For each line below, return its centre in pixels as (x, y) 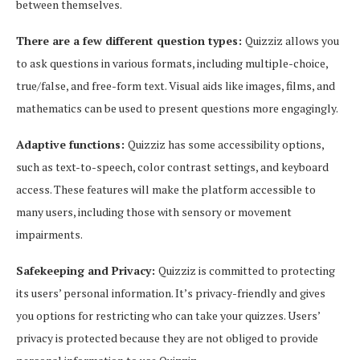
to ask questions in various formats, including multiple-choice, (172, 63)
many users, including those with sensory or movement (154, 212)
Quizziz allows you (292, 41)
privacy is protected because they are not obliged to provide (167, 338)
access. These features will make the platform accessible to (166, 190)
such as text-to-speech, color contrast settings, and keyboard (172, 167)
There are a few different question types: (131, 41)
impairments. (49, 235)
